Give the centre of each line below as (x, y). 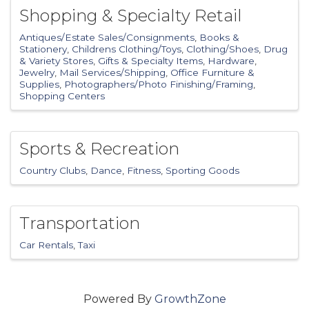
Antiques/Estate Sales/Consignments (107, 38)
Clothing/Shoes (222, 49)
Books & (219, 38)
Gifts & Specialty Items (150, 61)
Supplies (39, 84)
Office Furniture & (212, 73)
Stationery (43, 49)
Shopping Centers (62, 96)
